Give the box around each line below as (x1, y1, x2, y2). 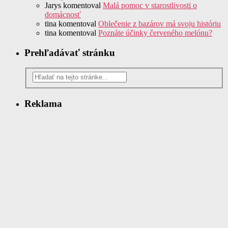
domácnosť (45, 10, 81, 19)
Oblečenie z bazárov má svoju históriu (98, 19, 221, 28)
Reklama (24, 98, 62, 109)
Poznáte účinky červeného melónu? (98, 28, 212, 37)
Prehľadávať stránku (24, 47, 115, 58)
